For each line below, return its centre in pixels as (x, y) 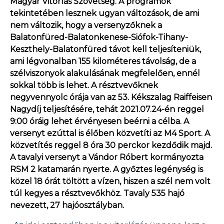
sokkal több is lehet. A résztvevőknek (84, 85)
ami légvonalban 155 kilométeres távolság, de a (103, 61)
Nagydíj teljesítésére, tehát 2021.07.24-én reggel (107, 109)
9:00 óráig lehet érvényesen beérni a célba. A (99, 121)
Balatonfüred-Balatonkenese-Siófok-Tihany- (99, 37)
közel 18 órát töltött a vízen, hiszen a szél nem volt (110, 181)
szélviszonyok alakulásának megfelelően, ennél (105, 73)
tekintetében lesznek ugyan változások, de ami (104, 13)
